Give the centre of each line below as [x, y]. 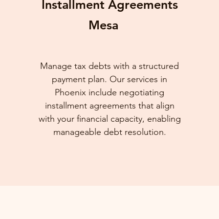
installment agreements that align [109, 106]
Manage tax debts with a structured [110, 66]
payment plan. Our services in [110, 79]
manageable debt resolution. [109, 132]
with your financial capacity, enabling [109, 119]
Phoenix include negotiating [110, 92]
